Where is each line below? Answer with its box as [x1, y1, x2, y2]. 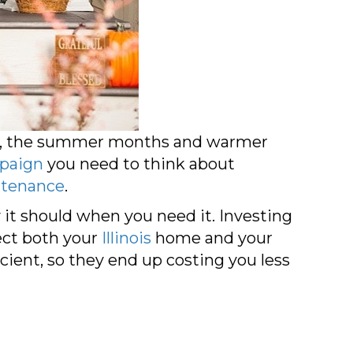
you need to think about [43, 154, 235, 173]
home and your [151, 228, 273, 247]
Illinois [102, 228, 151, 247]
